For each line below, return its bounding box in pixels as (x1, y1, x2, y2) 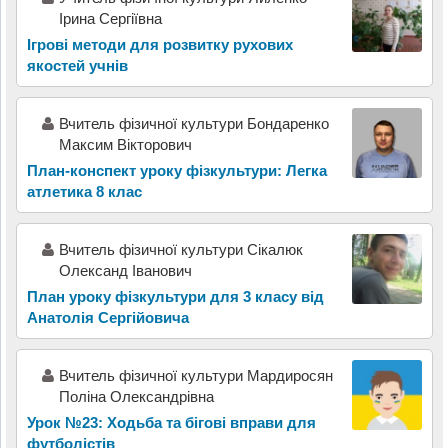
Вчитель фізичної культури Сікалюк (58, 241, 303, 259)
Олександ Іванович (58, 262, 192, 280)
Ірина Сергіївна (58, 10, 162, 28)
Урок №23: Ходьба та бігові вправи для (26, 414, 316, 432)
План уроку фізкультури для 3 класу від (26, 288, 324, 306)
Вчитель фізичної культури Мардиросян (58, 367, 333, 385)
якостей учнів (26, 57, 128, 75)
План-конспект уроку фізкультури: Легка (26, 162, 327, 180)
